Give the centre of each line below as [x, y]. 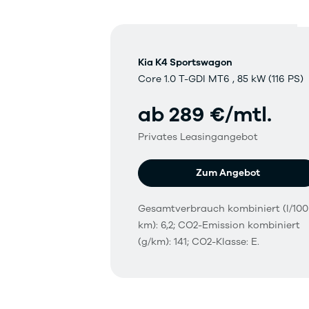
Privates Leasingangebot [198, 137]
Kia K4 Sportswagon [185, 63]
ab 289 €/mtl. [205, 115]
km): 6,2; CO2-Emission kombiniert [219, 226]
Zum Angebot [228, 173]
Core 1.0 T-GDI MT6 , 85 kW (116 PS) [221, 79]
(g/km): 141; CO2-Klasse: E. [199, 242]
